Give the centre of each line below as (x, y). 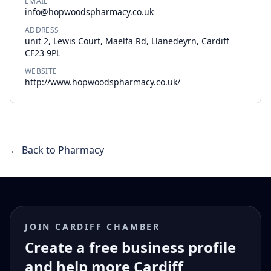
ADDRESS (42, 30)
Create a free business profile (130, 247)
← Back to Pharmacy (57, 150)
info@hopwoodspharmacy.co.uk (89, 12)
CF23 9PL (43, 53)
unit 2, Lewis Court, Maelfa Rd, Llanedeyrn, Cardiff (127, 41)
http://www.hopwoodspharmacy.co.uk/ (103, 82)
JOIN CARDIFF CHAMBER (93, 227)
